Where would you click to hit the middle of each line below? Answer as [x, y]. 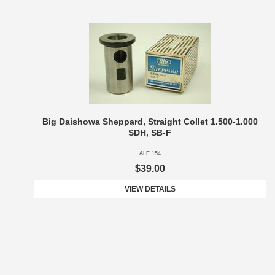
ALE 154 [150, 154]
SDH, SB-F [150, 133]
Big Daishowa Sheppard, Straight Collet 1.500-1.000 [150, 122]
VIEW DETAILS [150, 189]
